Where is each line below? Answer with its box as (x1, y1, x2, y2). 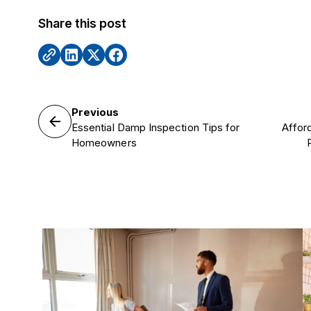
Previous (72, 106, 119, 119)
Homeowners (72, 136, 137, 149)
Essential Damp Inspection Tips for (72, 121, 240, 134)
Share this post (38, 16, 127, 31)
